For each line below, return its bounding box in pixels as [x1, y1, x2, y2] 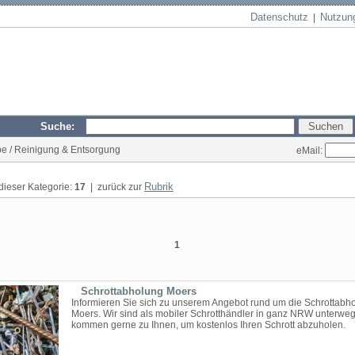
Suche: [40, 120, 84, 132]
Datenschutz [250, 11, 308, 23]
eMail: [296, 144, 325, 156]
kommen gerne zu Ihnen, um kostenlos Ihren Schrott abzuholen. [71, 319, 345, 330]
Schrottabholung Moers [81, 285, 197, 297]
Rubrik [144, 181, 174, 193]
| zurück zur [86, 181, 144, 193]
